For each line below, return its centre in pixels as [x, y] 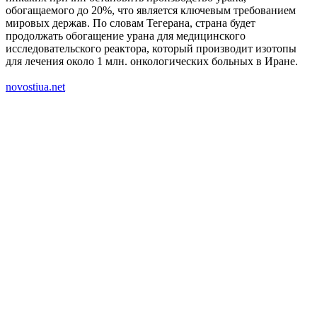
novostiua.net [35, 86]
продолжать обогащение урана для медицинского [126, 35]
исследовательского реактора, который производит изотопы [151, 48]
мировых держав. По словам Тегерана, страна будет [131, 23]
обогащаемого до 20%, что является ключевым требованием [151, 10]
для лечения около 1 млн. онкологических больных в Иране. [152, 61]
